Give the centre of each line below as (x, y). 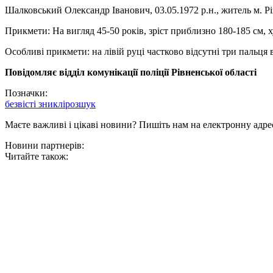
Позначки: (26, 93)
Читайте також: (37, 157)
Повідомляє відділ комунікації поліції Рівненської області (131, 73)
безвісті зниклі (35, 104)
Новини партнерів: (44, 146)
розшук (80, 104)
